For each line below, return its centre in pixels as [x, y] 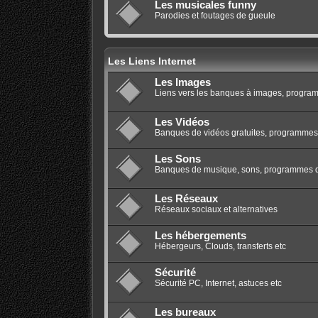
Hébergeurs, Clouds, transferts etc [220, 247]
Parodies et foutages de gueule [215, 16]
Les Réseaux [186, 199]
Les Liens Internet [152, 61]
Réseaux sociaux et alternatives [216, 210]
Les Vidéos [182, 122]
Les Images [182, 83]
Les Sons [177, 159]
